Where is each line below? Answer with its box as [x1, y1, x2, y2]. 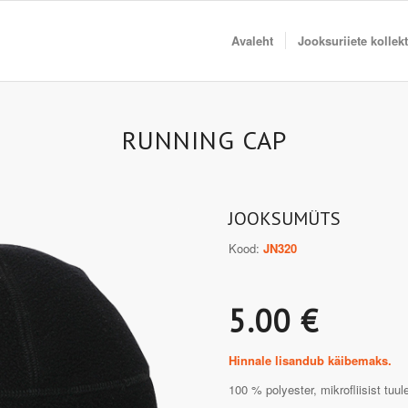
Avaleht [231, 32, 273, 49]
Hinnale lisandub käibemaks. [229, 352, 393, 370]
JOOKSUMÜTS [229, 207, 342, 230]
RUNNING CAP [121, 123, 287, 157]
